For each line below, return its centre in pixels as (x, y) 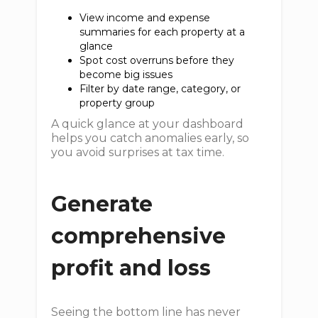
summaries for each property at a (163, 32)
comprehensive (139, 236)
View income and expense (145, 18)
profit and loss (131, 268)
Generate (102, 204)
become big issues (129, 75)
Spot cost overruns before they (157, 60)
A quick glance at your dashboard (148, 124)
